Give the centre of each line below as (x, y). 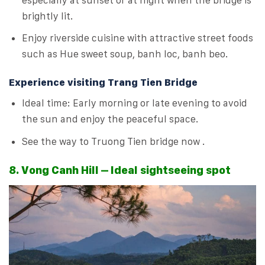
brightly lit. (48, 16)
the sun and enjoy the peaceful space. (110, 119)
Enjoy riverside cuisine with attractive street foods (138, 38)
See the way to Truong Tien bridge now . (114, 141)
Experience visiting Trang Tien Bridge (103, 82)
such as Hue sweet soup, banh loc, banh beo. (125, 54)
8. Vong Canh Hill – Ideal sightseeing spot (120, 170)
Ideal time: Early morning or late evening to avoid (135, 103)
